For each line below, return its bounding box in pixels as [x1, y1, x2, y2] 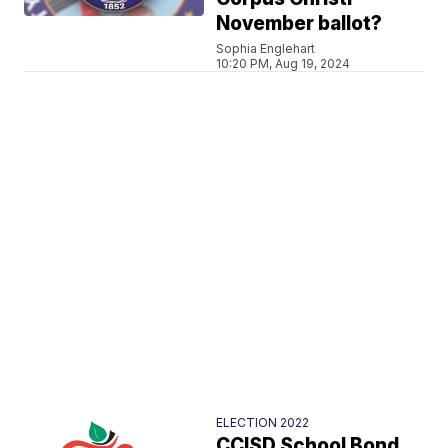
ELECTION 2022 [216, 414, 310, 430]
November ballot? [216, 11, 383, 35]
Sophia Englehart [216, 40, 316, 56]
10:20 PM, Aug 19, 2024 [216, 55, 351, 71]
